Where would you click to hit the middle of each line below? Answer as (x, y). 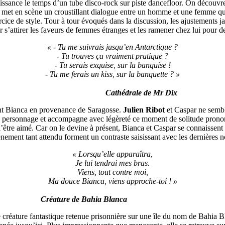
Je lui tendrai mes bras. (113, 163)
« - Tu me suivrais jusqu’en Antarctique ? (113, 47)
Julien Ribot (144, 109)
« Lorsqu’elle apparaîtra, (113, 154)
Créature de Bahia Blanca (84, 199)
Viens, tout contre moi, (113, 172)
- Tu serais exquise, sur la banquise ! (113, 65)
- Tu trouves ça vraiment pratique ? (113, 56)
